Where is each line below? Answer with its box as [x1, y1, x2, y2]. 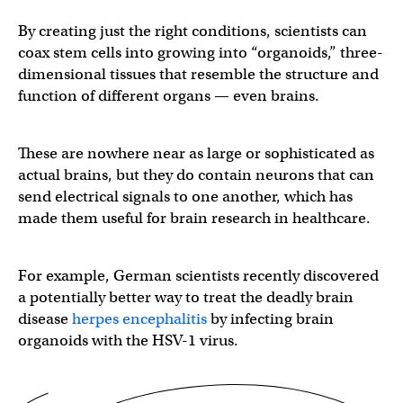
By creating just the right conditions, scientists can [18, 21, 367, 40]
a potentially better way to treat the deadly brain [18, 287, 354, 307]
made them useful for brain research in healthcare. [18, 208, 371, 228]
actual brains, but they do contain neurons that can [18, 165, 374, 184]
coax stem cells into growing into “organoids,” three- [18, 42, 383, 62]
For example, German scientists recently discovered [18, 265, 379, 285]
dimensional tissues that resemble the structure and [18, 64, 379, 84]
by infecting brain [207, 309, 334, 328]
